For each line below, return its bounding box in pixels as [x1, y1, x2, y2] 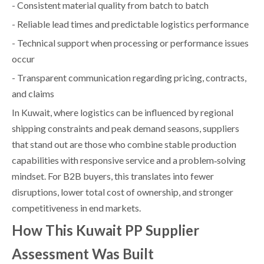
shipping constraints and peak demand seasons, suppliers [12, 122, 239, 134]
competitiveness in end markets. [12, 202, 141, 213]
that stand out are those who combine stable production [12, 138, 236, 150]
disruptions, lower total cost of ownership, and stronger [12, 186, 233, 197]
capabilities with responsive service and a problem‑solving [12, 154, 246, 166]
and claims [12, 87, 54, 99]
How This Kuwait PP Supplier [12, 221, 199, 239]
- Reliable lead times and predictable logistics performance [12, 18, 249, 29]
